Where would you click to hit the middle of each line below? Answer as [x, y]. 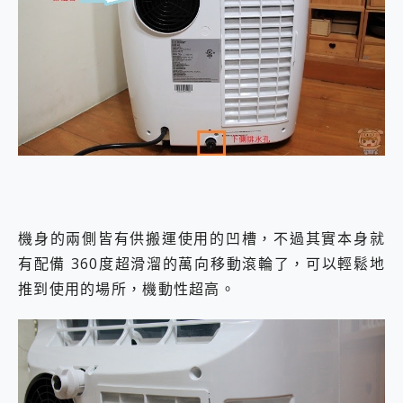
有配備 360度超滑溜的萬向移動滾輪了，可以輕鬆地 [201, 263]
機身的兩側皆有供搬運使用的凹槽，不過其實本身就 [201, 238]
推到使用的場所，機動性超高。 [127, 288]
